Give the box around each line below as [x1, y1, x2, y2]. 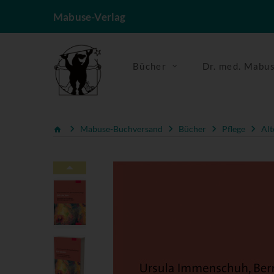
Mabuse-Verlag [53, 10, 126, 23]
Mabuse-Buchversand [80, 123, 163, 134]
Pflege [222, 123, 245, 134]
